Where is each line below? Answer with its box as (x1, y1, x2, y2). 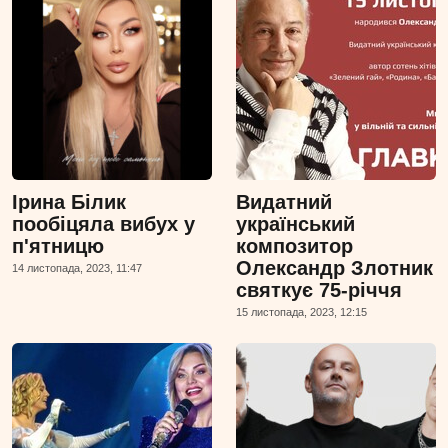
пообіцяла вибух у (12, 212, 195, 235)
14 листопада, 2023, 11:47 (12, 261, 142, 274)
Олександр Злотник (236, 256, 433, 279)
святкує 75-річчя (236, 278, 402, 301)
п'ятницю (12, 234, 104, 257)
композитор (236, 234, 353, 257)
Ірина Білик (12, 190, 126, 213)
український (236, 212, 355, 235)
